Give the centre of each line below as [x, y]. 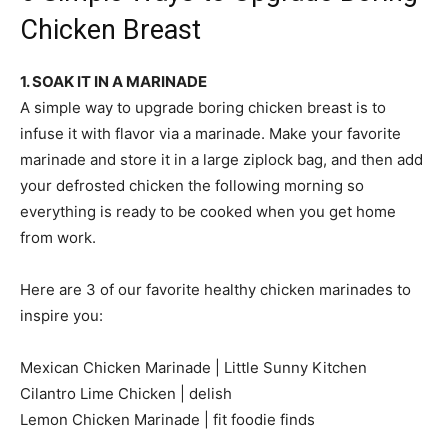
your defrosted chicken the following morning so [192, 185]
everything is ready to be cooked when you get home [208, 211]
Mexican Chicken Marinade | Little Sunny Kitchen [193, 367]
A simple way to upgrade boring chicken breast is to [203, 107]
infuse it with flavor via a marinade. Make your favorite [210, 133]
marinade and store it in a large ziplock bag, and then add [221, 159]
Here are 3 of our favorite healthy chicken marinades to [215, 289]
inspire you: [61, 315]
